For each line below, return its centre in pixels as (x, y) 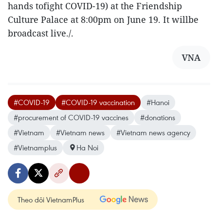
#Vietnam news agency (153, 132)
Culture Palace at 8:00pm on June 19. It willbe (103, 19)
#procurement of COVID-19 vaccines (71, 117)
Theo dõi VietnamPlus (51, 199)
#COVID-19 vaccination (98, 102)
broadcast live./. (41, 33)
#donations (158, 117)
